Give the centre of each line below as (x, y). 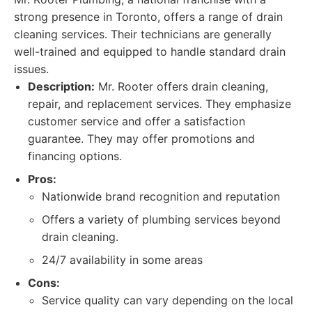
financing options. (75, 156)
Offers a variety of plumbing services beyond (161, 219)
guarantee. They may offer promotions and (141, 139)
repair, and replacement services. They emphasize (159, 104)
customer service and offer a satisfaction (136, 121)
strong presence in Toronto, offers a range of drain (148, 17)
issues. (31, 69)
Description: (61, 86)
